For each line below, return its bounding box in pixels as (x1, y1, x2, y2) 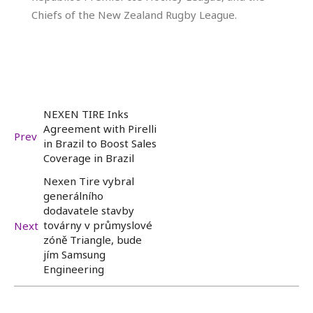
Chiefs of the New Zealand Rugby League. (31, 8, 237, 22)
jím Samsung (43, 247, 105, 262)
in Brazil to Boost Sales (43, 136, 156, 151)
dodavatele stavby (43, 203, 134, 218)
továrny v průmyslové (43, 218, 152, 233)
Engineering (43, 262, 104, 277)
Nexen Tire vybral (43, 174, 134, 189)
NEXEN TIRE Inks (43, 107, 129, 122)
